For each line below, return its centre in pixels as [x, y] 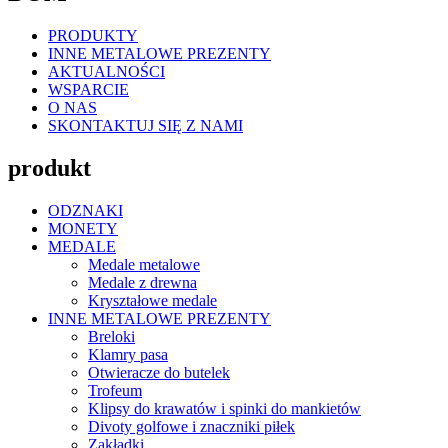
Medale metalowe [144, 265]
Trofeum [115, 391]
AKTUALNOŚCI [106, 72]
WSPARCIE [88, 90]
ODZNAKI [85, 211]
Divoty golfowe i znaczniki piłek [191, 427]
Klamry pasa [128, 355]
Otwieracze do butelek [159, 373]
